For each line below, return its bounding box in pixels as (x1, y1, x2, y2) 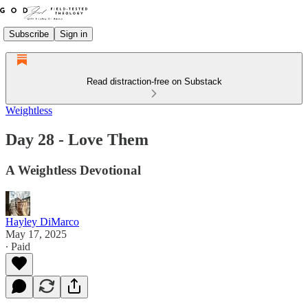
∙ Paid (5, 240, 30, 252)
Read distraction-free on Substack (86, 76, 222, 87)
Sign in (60, 28, 87, 39)
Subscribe (9, 28, 49, 39)
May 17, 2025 (5, 228, 67, 240)
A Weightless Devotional (5, 162, 141, 177)
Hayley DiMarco (5, 215, 79, 228)
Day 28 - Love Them (5, 130, 148, 148)
